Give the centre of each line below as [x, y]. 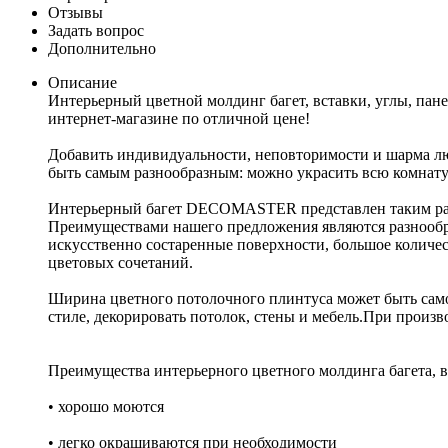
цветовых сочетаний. [120, 262]
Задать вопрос [96, 30]
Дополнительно [102, 48]
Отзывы [75, 12]
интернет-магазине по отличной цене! [179, 118]
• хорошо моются [106, 406]
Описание [82, 82]
